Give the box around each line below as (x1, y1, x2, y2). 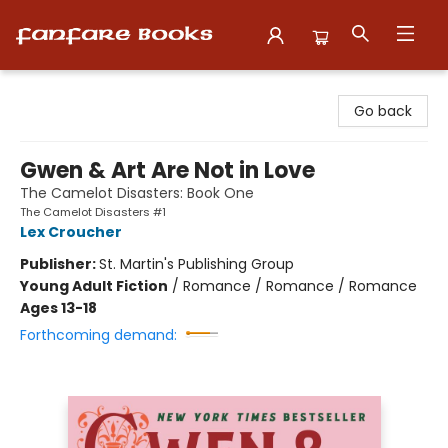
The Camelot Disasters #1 (20, 204, 166, 220)
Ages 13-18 (20, 298, 97, 318)
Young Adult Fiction (20, 276, 168, 296)
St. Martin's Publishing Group (99, 254, 294, 274)
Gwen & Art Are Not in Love (20, 155, 315, 186)
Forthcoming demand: (20, 325, 177, 345)
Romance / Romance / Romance (183, 276, 417, 296)
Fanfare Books (15, 79, 113, 99)
